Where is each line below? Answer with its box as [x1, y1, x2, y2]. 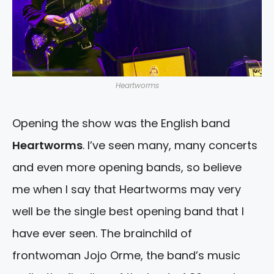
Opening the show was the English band [12, 116, 230, 131]
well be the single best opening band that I [12, 204, 244, 220]
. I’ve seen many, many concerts [83, 138, 257, 154]
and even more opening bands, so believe [12, 160, 242, 176]
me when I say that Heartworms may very [12, 182, 241, 198]
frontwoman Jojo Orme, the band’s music [12, 248, 240, 264]
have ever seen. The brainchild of [12, 226, 192, 242]
